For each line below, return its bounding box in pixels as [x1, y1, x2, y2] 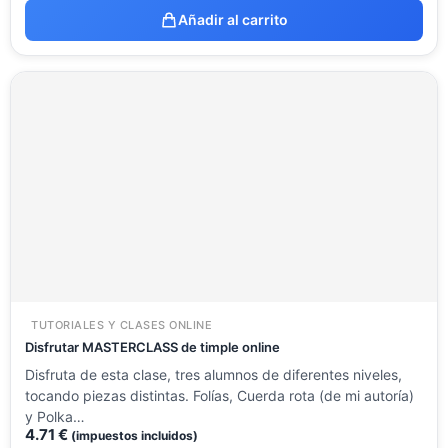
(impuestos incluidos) [71, 428, 198, 444]
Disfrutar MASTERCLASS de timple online [25, 339, 280, 356]
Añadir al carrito [178, 11, 288, 29]
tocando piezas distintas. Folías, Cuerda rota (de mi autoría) [25, 387, 414, 405]
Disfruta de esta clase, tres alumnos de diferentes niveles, [25, 366, 402, 384]
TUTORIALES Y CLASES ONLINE [31, 318, 212, 333]
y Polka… [25, 408, 85, 426]
